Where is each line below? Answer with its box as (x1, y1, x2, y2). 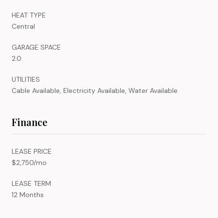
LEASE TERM (12, 179, 51, 188)
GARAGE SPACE (12, 42, 61, 52)
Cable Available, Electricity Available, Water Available (12, 86, 178, 95)
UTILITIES (12, 74, 40, 84)
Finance (12, 115, 47, 128)
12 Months (12, 190, 44, 199)
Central (12, 21, 35, 31)
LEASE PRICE (12, 146, 52, 156)
